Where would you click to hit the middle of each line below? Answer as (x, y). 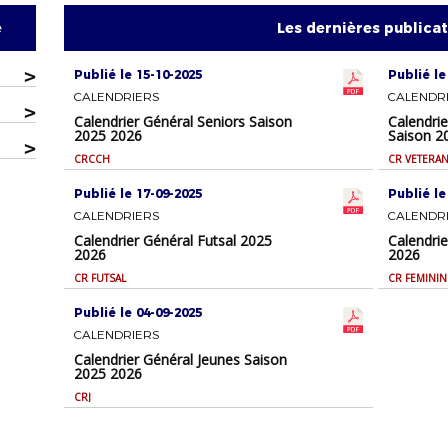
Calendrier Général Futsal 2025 (173, 241)
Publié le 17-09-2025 (138, 194)
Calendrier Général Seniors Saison (183, 122)
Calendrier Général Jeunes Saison (181, 360)
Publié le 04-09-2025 (138, 313)
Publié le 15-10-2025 (138, 75)
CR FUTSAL (100, 278)
